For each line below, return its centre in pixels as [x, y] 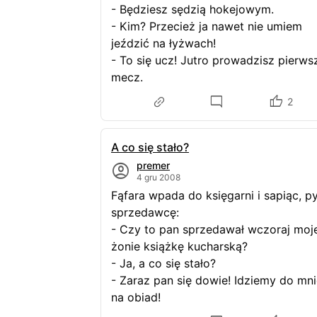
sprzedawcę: [145, 212]
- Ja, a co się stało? [163, 263]
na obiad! [136, 297]
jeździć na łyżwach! [167, 43]
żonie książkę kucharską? [179, 246]
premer [153, 165]
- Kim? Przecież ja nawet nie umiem [207, 26]
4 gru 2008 [158, 177]
